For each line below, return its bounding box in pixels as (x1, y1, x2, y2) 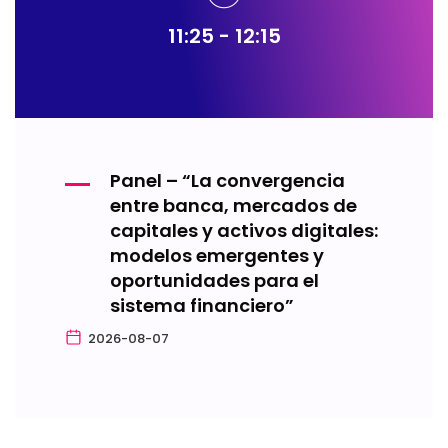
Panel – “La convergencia (110, 168, 345, 193)
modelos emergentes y (110, 243, 324, 268)
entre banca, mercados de (110, 193, 357, 218)
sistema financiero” (110, 293, 294, 318)
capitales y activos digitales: (110, 218, 378, 243)
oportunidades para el (110, 268, 319, 293)
